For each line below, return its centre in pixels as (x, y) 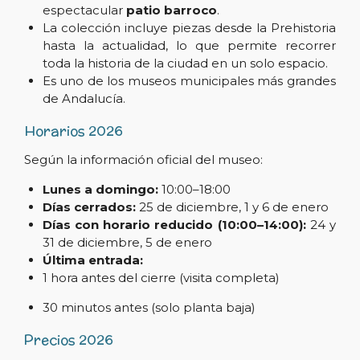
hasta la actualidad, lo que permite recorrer (189, 46)
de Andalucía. (84, 99)
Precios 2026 (69, 340)
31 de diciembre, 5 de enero (127, 243)
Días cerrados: (89, 207)
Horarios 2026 (74, 131)
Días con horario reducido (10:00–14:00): (174, 225)
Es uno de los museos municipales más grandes (189, 81)
